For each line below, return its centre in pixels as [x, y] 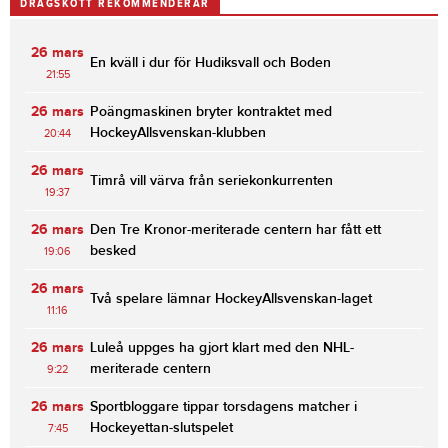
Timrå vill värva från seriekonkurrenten [211, 181]
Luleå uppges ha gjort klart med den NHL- [222, 348]
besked [113, 251]
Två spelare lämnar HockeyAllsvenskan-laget [231, 299]
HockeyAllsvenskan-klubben [178, 133]
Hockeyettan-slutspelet [161, 428]
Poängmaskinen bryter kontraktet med [211, 112]
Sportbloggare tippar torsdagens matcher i [223, 407]
